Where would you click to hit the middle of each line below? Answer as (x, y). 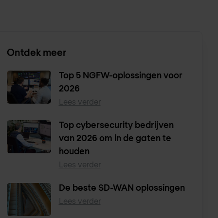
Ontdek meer (37, 52)
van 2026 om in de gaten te (115, 137)
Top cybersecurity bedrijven (116, 124)
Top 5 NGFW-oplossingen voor (120, 75)
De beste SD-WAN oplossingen (122, 187)
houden (74, 151)
